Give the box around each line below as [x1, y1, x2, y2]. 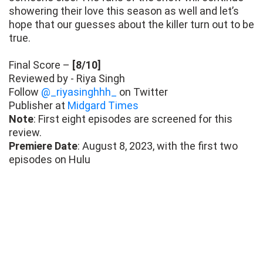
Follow [9, 86, 41, 99]
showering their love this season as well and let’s [9, 5, 239, 18]
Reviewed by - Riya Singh [9, 72, 125, 85]
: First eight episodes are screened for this [33, 113, 232, 126]
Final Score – [9, 59, 72, 72]
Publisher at [9, 99, 68, 112]
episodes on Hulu [9, 153, 90, 166]
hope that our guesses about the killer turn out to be [9, 18, 254, 31]
